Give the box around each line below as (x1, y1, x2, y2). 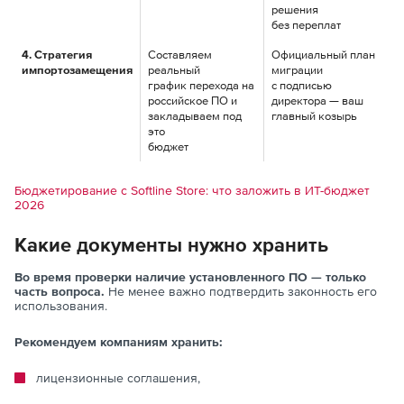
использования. (14, 298, 107, 314)
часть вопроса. (14, 284, 108, 299)
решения (271, 3, 318, 17)
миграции (271, 63, 323, 78)
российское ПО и (148, 94, 237, 108)
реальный (148, 63, 200, 78)
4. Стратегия (22, 48, 92, 62)
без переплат (271, 18, 341, 32)
